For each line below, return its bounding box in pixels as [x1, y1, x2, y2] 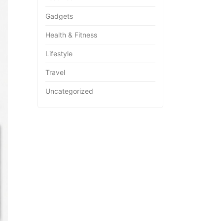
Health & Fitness [45, 30, 97, 39]
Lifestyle [45, 49, 73, 58]
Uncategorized [45, 86, 93, 95]
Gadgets [45, 11, 73, 20]
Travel [45, 68, 65, 76]
